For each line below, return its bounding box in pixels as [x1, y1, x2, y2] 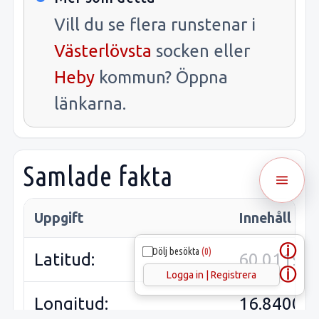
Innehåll [239, 210, 291, 226]
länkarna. [54, 93, 126, 113]
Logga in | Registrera [167, 269, 256, 281]
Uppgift [34, 210, 84, 226]
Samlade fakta [23, 159, 173, 191]
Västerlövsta [54, 41, 152, 61]
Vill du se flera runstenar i [54, 14, 256, 34]
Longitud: [34, 294, 108, 314]
